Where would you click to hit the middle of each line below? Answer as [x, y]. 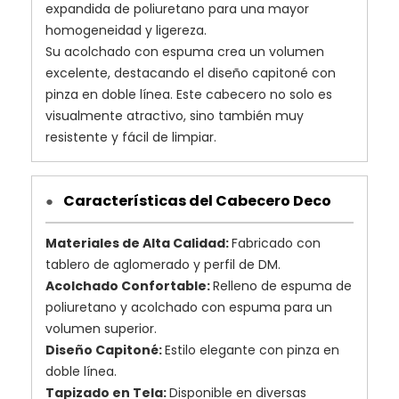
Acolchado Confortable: [129, 285]
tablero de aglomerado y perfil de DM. [163, 264]
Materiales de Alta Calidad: [138, 243]
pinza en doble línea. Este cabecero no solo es [189, 94]
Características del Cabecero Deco [196, 200]
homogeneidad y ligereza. [126, 30]
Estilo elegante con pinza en [252, 350]
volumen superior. [101, 328]
